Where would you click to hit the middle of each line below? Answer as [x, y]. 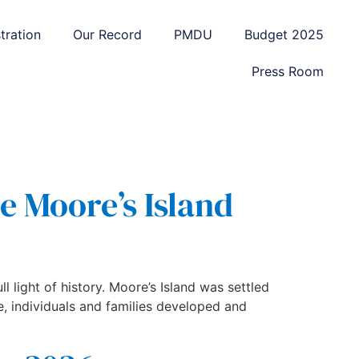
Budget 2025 [284, 34]
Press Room [287, 71]
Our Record [107, 34]
